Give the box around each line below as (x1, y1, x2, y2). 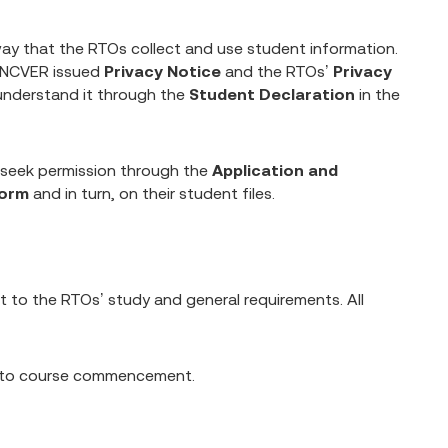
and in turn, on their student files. (29, 184, 275, 202)
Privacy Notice (104, 62, 221, 80)
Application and (212, 161, 338, 179)
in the (359, 85, 400, 103)
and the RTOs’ (221, 62, 333, 80)
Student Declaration (185, 85, 359, 103)
